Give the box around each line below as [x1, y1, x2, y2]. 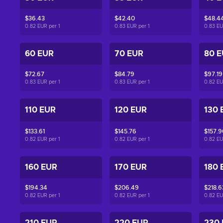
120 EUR [114, 106, 147, 114]
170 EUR [114, 163, 147, 171]
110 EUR [25, 106, 56, 114]
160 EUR [25, 163, 57, 171]
